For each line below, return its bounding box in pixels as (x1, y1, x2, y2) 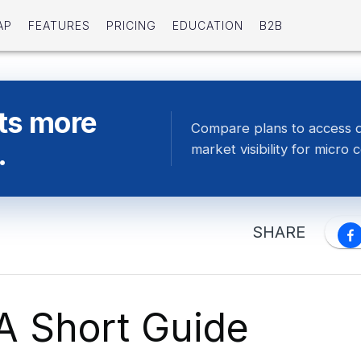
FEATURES (27, 19, 90, 33)
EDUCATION (172, 19, 243, 33)
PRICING (106, 19, 156, 33)
